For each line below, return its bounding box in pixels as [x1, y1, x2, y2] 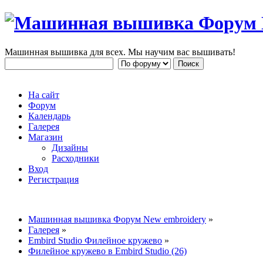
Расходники [52, 153, 99, 163]
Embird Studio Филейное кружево [28, 235, 162, 245]
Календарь [28, 110, 70, 121]
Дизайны [52, 142, 88, 153]
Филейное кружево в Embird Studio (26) [28, 245, 187, 256]
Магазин [28, 131, 63, 142]
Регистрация [28, 174, 79, 184]
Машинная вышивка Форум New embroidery [28, 214, 206, 224]
